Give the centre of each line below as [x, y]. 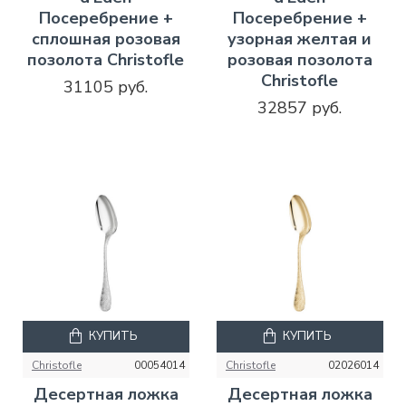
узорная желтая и [300, 39]
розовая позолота [300, 59]
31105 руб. [106, 87]
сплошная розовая [106, 39]
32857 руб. [300, 107]
